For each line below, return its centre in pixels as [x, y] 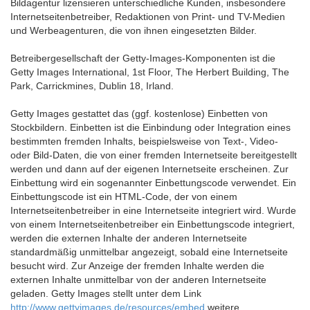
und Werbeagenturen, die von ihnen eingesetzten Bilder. [134, 30]
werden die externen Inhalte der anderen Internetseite [129, 238]
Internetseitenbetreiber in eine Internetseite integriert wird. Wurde [153, 210]
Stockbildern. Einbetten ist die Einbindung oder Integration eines [151, 127]
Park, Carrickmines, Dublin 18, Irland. [92, 86]
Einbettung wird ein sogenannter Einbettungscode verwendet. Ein [153, 183]
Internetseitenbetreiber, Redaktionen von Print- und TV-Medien [148, 17]
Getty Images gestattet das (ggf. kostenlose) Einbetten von [139, 113]
